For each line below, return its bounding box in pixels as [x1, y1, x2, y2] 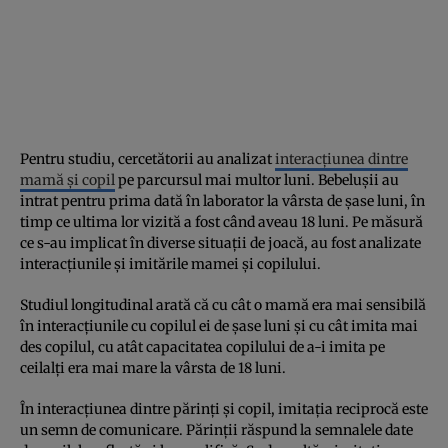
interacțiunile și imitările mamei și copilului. [20, 254, 321, 273]
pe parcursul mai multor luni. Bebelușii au [115, 170, 399, 189]
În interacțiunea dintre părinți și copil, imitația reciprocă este [20, 399, 428, 418]
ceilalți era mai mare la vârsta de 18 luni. [20, 358, 286, 377]
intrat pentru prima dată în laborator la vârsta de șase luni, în [20, 191, 425, 210]
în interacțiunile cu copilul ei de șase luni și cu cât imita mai [20, 316, 418, 335]
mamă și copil [20, 170, 115, 189]
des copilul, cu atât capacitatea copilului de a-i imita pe [20, 337, 385, 356]
